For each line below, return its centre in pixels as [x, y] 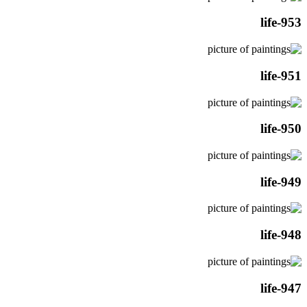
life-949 [281, 182]
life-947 [281, 288]
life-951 [281, 75]
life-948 [281, 235]
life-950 [281, 129]
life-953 [281, 23]
